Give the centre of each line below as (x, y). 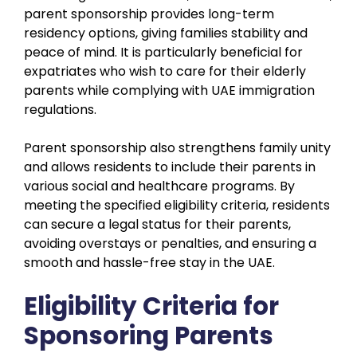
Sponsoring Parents (149, 335)
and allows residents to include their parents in (170, 167)
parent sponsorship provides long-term (149, 14)
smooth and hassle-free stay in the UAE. (149, 262)
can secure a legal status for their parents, (157, 224)
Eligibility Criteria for (151, 306)
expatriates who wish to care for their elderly (165, 71)
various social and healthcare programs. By (159, 186)
